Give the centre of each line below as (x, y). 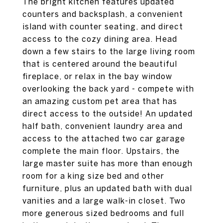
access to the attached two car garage (104, 138)
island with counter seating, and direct (103, 26)
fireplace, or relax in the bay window (97, 76)
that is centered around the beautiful (100, 64)
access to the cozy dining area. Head (100, 39)
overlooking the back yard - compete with (108, 89)
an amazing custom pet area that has (100, 101)
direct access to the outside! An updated (108, 113)
